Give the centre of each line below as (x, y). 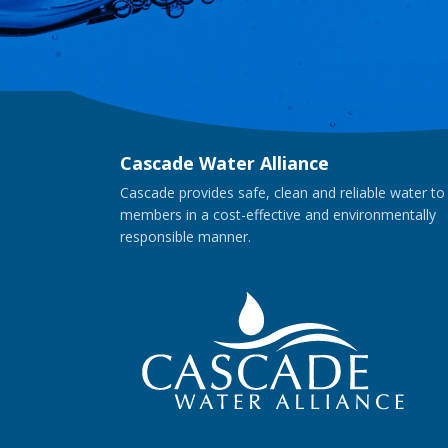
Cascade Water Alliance (224, 162)
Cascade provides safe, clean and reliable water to (282, 192)
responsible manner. (185, 236)
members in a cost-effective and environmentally (278, 214)
